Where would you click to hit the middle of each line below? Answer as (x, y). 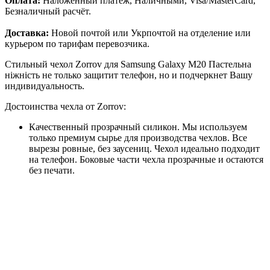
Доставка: (27, 33)
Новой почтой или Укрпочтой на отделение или (150, 33)
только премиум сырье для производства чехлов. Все (138, 137)
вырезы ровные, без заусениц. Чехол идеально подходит (144, 148)
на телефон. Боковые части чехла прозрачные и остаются (146, 159)
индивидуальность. (45, 86)
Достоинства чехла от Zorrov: (65, 106)
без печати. (52, 170)
